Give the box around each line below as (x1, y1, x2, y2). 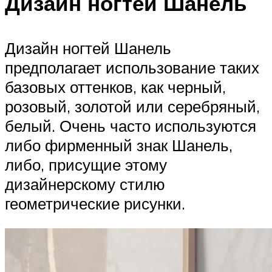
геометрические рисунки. (5, 193, 185, 213)
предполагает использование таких (5, 57, 259, 77)
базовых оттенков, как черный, (5, 76, 226, 97)
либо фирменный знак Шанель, (5, 135, 233, 155)
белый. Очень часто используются (5, 115, 256, 135)
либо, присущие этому (5, 154, 167, 174)
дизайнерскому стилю (5, 174, 165, 194)
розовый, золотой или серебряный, (5, 96, 260, 116)
